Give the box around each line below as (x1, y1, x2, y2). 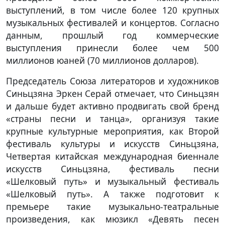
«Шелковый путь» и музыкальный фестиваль (6, 175, 219, 187)
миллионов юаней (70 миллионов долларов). (6, 54, 199, 66)
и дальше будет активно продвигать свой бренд (6, 99, 219, 112)
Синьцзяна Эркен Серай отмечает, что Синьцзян (6, 87, 219, 99)
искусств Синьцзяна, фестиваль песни (6, 162, 219, 175)
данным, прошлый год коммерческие (6, 29, 219, 41)
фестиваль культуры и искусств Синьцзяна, (6, 137, 219, 150)
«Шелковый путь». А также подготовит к (6, 187, 219, 200)
